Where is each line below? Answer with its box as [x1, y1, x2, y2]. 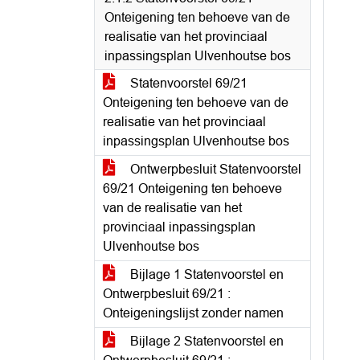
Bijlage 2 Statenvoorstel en [127, 334, 284, 348]
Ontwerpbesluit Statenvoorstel [127, 162, 301, 176]
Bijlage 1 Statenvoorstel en [127, 268, 284, 281]
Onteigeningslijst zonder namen [103, 306, 284, 320]
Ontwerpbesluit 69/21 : [103, 287, 231, 301]
